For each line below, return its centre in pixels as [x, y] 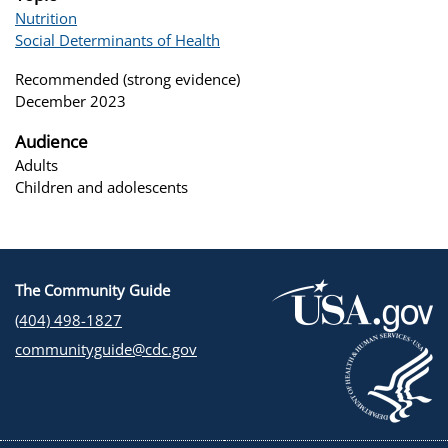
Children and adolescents [101, 186]
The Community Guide [92, 289]
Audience [51, 141]
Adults [36, 164]
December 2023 [70, 100]
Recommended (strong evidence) [127, 78]
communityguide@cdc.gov [106, 348]
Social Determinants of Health [117, 39]
